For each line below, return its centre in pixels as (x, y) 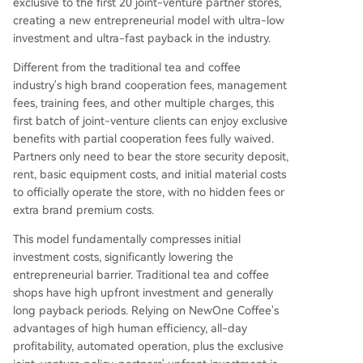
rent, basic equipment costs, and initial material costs (149, 174)
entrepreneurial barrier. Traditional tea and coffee (141, 274)
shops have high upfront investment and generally (143, 292)
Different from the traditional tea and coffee (127, 67)
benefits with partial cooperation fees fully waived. (143, 138)
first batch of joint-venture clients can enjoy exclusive (150, 120)
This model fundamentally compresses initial (127, 239)
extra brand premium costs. (83, 209)
